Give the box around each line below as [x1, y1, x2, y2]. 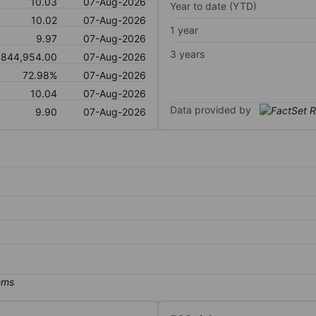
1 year [170, 23, 198, 36]
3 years [170, 47, 205, 60]
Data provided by [170, 103, 251, 116]
